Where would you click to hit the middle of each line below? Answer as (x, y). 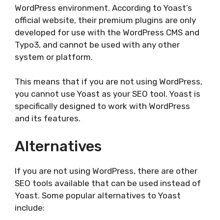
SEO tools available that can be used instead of (108, 183)
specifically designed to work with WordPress (102, 106)
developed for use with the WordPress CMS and (107, 32)
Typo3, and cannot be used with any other (97, 44)
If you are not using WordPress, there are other (106, 171)
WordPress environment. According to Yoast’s (103, 8)
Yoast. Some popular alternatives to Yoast (98, 195)
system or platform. (54, 57)
